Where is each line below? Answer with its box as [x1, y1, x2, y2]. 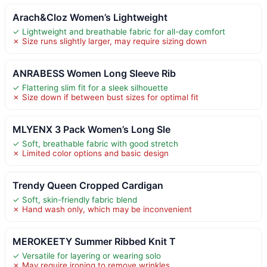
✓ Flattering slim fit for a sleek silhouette [13, 82, 168, 92]
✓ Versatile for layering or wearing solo [13, 250, 161, 260]
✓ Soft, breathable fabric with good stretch [13, 138, 178, 148]
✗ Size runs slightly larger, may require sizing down [13, 36, 207, 46]
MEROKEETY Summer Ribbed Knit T [13, 235, 176, 247]
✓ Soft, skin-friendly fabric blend [13, 194, 137, 204]
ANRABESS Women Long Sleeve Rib [13, 67, 176, 79]
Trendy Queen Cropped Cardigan [13, 179, 163, 191]
